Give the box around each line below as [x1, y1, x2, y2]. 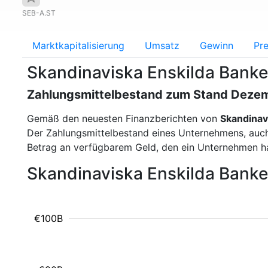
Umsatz [145, 39, 179, 51]
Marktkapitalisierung [32, 39, 124, 51]
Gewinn [200, 39, 233, 51]
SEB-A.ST [22, 8, 56, 17]
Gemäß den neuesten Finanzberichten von [27, 112, 220, 124]
